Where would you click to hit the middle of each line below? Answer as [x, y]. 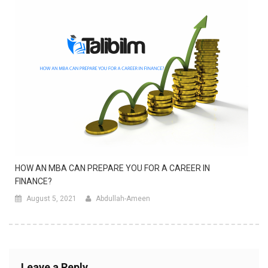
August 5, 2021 [51, 199]
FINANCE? [33, 182]
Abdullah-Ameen [123, 199]
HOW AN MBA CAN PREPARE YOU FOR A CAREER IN [112, 168]
